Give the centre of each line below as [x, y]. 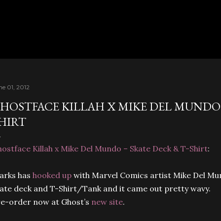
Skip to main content [110, 12]
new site [107, 202]
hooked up [52, 175]
